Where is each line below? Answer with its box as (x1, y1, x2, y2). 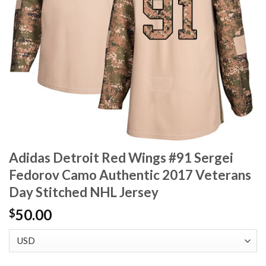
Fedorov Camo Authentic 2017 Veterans (9, 167, 251, 183)
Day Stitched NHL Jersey (9, 184, 159, 201)
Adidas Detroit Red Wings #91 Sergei (9, 150, 233, 166)
